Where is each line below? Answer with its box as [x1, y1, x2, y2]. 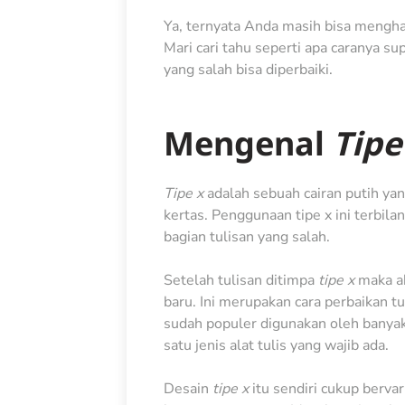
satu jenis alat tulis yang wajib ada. [163, 334, 392, 355]
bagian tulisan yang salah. [163, 226, 334, 247]
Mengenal [163, 121, 333, 166]
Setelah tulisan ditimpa [163, 269, 315, 290]
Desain [163, 378, 209, 399]
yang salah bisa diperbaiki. [163, 60, 333, 80]
